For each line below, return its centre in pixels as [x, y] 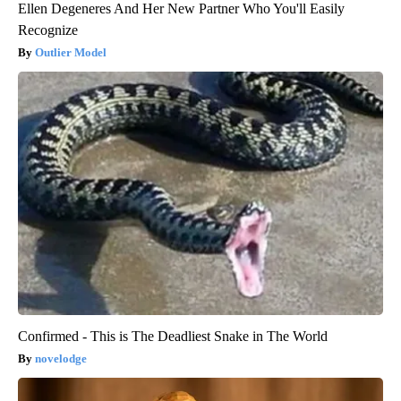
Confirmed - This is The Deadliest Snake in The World [173, 336]
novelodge [61, 358]
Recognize [48, 30]
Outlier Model [71, 52]
